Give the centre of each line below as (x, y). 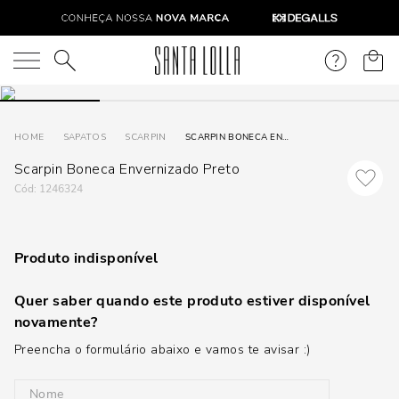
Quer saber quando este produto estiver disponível (192, 301)
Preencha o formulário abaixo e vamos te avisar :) (163, 350)
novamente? (56, 322)
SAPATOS (84, 137)
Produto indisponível (86, 258)
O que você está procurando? (108, 59)
